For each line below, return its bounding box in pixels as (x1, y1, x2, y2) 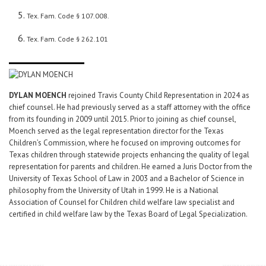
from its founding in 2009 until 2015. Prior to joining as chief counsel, (9, 113, 236, 124)
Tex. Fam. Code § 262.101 (27, 34, 108, 43)
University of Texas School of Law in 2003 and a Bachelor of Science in (9, 173, 244, 183)
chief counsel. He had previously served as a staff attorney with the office (9, 102, 251, 112)
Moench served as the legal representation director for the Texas (9, 125, 224, 136)
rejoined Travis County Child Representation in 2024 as (66, 90, 249, 100)
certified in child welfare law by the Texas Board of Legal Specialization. (9, 208, 248, 219)
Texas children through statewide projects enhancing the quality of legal (9, 149, 249, 160)
